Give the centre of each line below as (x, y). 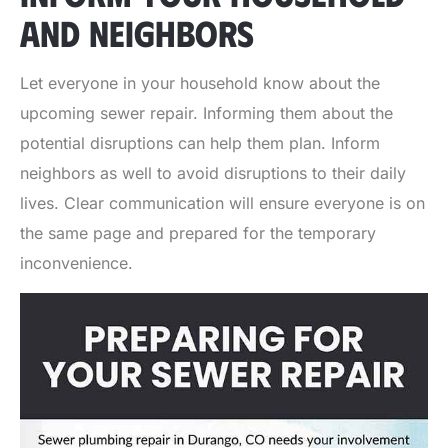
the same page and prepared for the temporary (198, 233)
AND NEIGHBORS (137, 32)
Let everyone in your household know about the (200, 83)
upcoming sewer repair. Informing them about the (206, 113)
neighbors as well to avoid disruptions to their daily (213, 173)
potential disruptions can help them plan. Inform (200, 143)
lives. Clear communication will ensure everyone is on (222, 203)
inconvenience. (76, 263)
